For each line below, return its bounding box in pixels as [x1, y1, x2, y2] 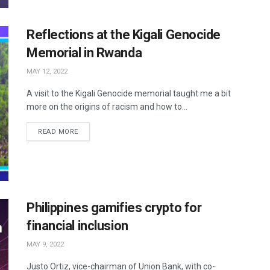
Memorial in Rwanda [27, 45, 142, 60]
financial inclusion [27, 218, 128, 233]
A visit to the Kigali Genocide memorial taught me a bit [27, 88, 231, 98]
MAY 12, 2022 [27, 67, 67, 75]
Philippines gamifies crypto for [27, 199, 202, 215]
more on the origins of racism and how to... [27, 101, 187, 111]
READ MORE [38, 127, 78, 136]
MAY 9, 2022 [27, 240, 64, 248]
